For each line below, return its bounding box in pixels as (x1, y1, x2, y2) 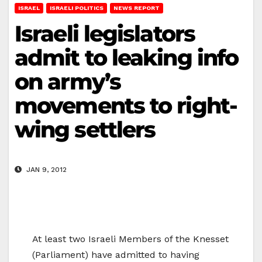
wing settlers (15, 115, 156, 143)
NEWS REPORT (113, 4, 160, 11)
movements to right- (15, 91, 237, 119)
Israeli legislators (15, 19, 195, 47)
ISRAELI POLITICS (50, 4, 104, 11)
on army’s (15, 67, 120, 95)
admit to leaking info (15, 43, 239, 71)
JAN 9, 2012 (24, 166, 67, 174)
